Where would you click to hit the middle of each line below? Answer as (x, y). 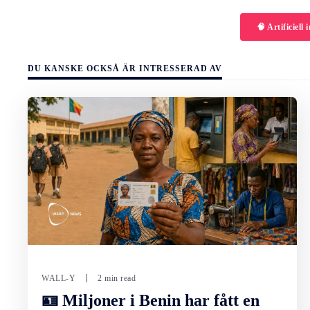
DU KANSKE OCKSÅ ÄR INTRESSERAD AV (125, 69)
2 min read (117, 279)
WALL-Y (58, 279)
